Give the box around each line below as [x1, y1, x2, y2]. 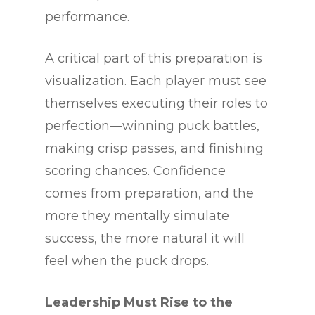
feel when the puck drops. [45, 253, 209, 269]
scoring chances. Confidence [45, 163, 226, 179]
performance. [45, 9, 129, 25]
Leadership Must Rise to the [45, 295, 233, 311]
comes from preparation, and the [45, 186, 254, 202]
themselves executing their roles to [45, 96, 268, 112]
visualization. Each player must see [45, 73, 266, 89]
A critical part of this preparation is [45, 51, 262, 67]
